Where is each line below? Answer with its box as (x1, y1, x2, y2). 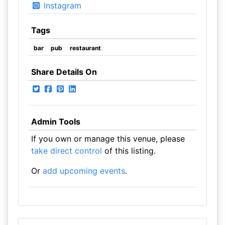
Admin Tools (31, 117, 80, 127)
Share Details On (31, 67, 97, 77)
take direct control (31, 146, 102, 156)
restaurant (69, 44, 101, 52)
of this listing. (101, 146, 156, 156)
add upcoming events (42, 166, 125, 176)
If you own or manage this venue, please (31, 134, 185, 144)
